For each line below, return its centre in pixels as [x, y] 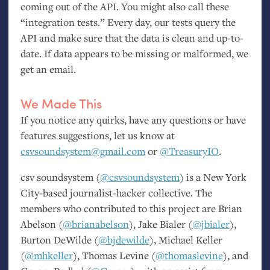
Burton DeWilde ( [59, 240]
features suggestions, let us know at [97, 135]
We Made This [61, 103]
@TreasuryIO [189, 151]
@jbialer [211, 224]
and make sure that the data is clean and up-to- [140, 38]
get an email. [48, 69]
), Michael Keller [186, 240]
